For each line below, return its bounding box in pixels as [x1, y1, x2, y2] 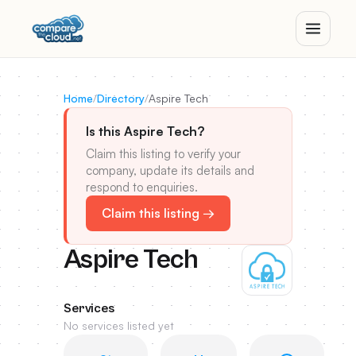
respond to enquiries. [86, 180, 198, 195]
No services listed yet [64, 319, 174, 332]
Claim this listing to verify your [86, 146, 241, 161]
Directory [97, 91, 145, 105]
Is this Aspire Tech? [86, 123, 204, 139]
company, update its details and [86, 163, 254, 178]
